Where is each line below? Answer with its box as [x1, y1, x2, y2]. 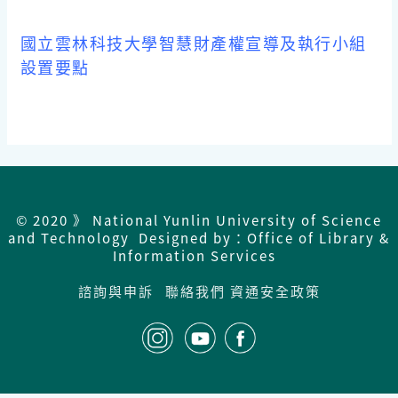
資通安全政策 [229, 282, 321, 301]
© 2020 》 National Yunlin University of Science [16, 211, 382, 230]
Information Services [113, 246, 285, 266]
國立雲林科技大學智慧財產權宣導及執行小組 [20, 31, 367, 55]
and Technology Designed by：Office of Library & [8, 228, 390, 248]
